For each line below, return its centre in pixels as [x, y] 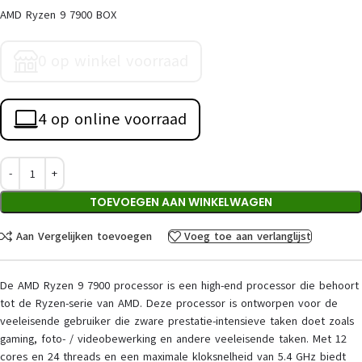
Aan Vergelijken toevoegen [84, 236]
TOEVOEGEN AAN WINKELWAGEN [181, 202]
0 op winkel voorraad [113, 61]
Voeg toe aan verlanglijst [248, 236]
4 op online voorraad [112, 120]
